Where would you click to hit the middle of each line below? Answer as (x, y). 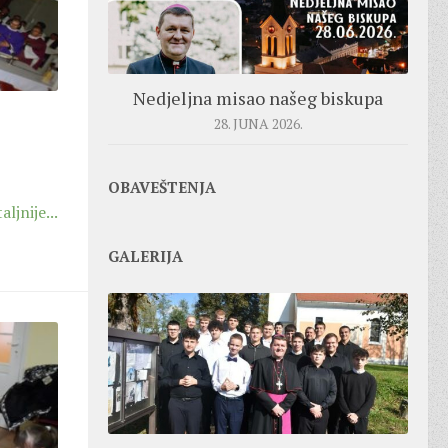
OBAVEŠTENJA (162, 186)
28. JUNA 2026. (258, 123)
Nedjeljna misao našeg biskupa (258, 97)
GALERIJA (145, 255)
